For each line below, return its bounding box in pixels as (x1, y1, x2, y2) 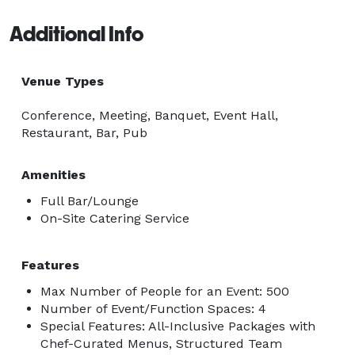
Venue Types (21, 73, 104, 89)
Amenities (21, 166, 86, 182)
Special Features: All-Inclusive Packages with (40, 318, 315, 334)
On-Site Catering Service (40, 210, 189, 226)
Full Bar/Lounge (40, 193, 139, 208)
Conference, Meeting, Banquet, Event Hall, (21, 107, 278, 123)
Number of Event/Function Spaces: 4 (40, 300, 266, 316)
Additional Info (10, 21, 143, 46)
